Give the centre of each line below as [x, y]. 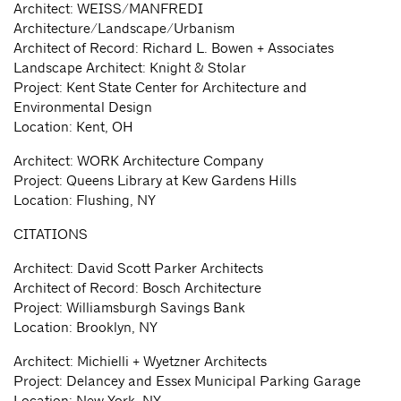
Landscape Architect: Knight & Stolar [130, 68]
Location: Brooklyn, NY [85, 328]
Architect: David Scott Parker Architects [138, 269]
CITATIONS [51, 235]
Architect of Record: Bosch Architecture [137, 288]
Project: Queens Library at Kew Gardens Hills [155, 181]
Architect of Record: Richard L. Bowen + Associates [174, 48]
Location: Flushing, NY [85, 200]
